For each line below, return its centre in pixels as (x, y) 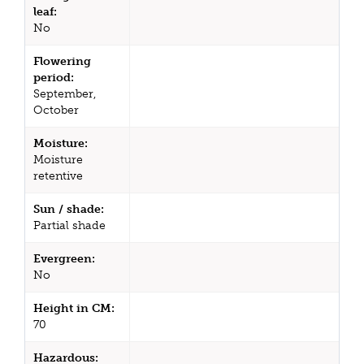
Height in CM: (74, 308)
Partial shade (69, 225)
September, (65, 93)
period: (54, 77)
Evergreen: (64, 258)
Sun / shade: (69, 209)
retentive (58, 175)
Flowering (62, 61)
